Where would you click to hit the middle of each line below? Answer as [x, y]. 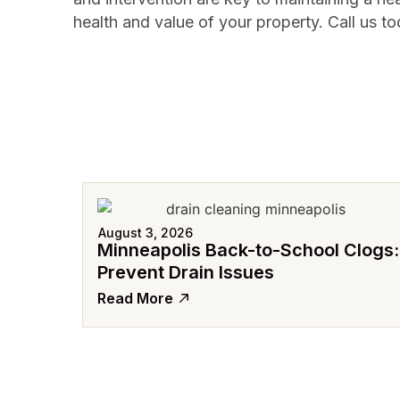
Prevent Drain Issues [186, 273]
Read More [135, 299]
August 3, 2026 [146, 233]
